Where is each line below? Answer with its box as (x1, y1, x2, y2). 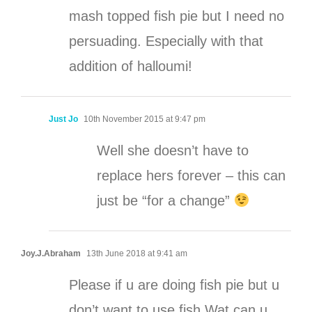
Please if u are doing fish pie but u (69, 277, 279, 293)
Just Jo (49, 114, 78, 125)
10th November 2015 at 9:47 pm (81, 114, 205, 125)
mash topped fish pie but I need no (69, 8, 284, 24)
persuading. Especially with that (69, 33, 263, 49)
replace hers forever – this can (97, 168, 286, 184)
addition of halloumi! (69, 58, 192, 75)
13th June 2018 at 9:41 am (84, 249, 187, 259)
